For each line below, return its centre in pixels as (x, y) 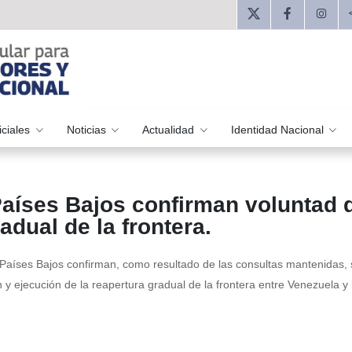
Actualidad (170, 129)
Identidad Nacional (279, 129)
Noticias (88, 129)
